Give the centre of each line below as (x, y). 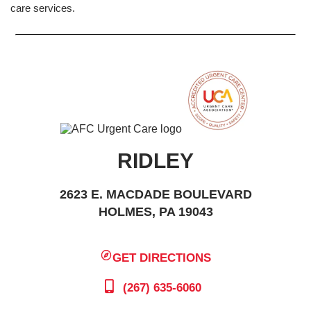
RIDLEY (155, 160)
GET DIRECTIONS (162, 258)
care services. (43, 8)
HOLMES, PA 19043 (155, 211)
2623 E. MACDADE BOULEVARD (155, 194)
